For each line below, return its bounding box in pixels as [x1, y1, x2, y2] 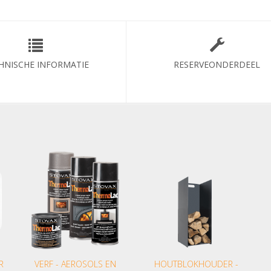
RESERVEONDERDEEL [174, 59, 260, 70]
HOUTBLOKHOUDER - [154, 258, 238, 270]
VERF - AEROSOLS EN [34, 258, 116, 270]
